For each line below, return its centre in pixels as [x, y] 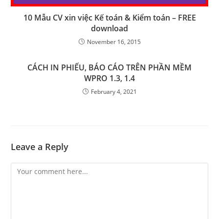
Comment [26, 169]
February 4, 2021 [114, 92]
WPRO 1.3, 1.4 [109, 78]
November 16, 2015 [114, 42]
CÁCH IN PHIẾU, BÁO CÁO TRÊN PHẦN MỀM [109, 68]
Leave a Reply [40, 147]
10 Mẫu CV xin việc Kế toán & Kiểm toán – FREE [109, 18]
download [109, 29]
